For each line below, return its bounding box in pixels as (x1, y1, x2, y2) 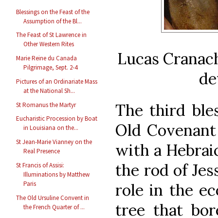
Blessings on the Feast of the (16, 7, 90, 16)
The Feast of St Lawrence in (16, 31, 87, 39)
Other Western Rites (23, 40, 74, 49)
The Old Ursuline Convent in (16, 193, 90, 202)
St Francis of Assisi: (16, 161, 65, 169)
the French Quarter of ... (23, 202, 85, 211)
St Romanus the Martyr (16, 100, 76, 109)
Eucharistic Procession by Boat (16, 114, 98, 123)
